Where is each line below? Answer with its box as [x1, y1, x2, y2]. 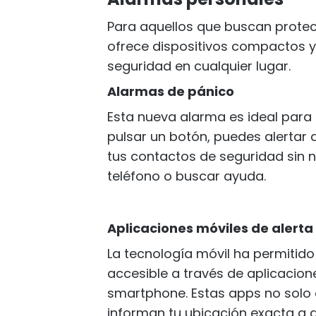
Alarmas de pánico [107, 82, 234, 100]
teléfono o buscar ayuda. [107, 166, 266, 185]
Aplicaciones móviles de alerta [107, 219, 313, 237]
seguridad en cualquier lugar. [107, 56, 291, 75]
